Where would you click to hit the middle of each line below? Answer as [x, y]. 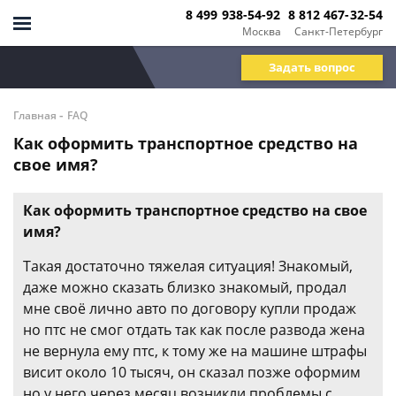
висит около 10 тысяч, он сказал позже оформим [192, 372]
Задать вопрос [312, 67]
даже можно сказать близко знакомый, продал [185, 287]
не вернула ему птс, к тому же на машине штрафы [195, 351]
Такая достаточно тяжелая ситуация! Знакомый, [188, 266]
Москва [261, 31]
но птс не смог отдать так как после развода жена [194, 330]
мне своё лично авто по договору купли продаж [190, 308]
